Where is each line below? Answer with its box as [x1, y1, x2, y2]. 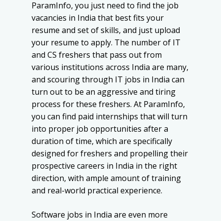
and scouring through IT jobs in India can [32, 74, 184, 85]
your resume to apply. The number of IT [32, 37, 181, 48]
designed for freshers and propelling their [32, 148, 188, 159]
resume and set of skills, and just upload [32, 25, 180, 36]
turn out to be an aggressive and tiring [32, 86, 176, 98]
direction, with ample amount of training [32, 173, 181, 184]
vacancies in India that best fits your [32, 12, 164, 24]
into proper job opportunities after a [32, 123, 168, 135]
